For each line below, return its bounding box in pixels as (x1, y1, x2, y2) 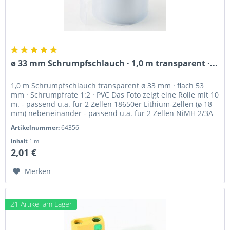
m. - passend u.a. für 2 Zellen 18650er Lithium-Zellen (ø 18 (11, 99, 213, 109)
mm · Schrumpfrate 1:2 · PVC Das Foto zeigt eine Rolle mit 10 (11, 90, 219, 100)
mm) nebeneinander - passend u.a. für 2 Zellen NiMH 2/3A (11, 108, 214, 119)
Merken (25, 166, 51, 177)
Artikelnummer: (11, 123, 62, 132)
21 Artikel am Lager (10, 199, 72, 209)
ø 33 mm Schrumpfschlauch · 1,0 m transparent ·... (11, 57, 218, 69)
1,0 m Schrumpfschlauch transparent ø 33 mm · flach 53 (11, 81, 204, 91)
